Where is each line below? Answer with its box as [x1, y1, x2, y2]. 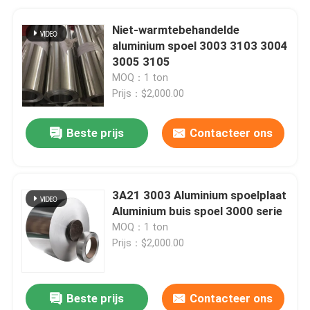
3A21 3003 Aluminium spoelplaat [112, 188, 287, 202]
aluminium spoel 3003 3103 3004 [112, 38, 289, 53]
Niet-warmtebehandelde [112, 22, 240, 37]
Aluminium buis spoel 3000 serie [112, 203, 283, 218]
